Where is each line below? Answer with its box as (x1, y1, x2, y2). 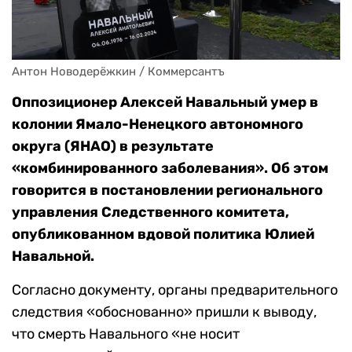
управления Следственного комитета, (12, 203, 289, 222)
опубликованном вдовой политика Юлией (12, 225, 314, 244)
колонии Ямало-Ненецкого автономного (12, 115, 303, 134)
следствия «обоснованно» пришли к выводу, (12, 303, 317, 321)
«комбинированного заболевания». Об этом (12, 159, 328, 178)
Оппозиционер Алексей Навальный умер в (12, 93, 318, 112)
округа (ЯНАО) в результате (12, 137, 214, 156)
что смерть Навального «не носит (12, 325, 240, 343)
